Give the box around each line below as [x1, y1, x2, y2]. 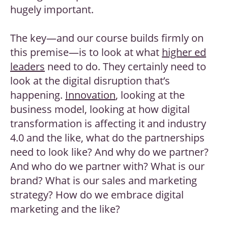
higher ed [162, 45, 206, 60]
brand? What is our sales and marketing [10, 174, 197, 188]
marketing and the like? [10, 202, 123, 216]
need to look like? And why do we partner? [10, 145, 209, 159]
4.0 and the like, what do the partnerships [10, 131, 205, 145]
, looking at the [116, 88, 185, 102]
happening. [10, 88, 65, 102]
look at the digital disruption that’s [10, 74, 170, 88]
